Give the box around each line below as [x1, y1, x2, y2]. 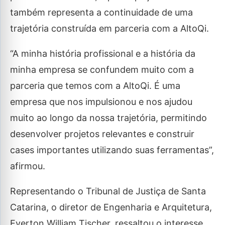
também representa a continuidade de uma [10, 7, 193, 18]
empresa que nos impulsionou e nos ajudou [10, 96, 192, 107]
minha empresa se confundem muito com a [10, 64, 194, 75]
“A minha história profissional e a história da [10, 48, 195, 59]
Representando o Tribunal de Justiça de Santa [10, 186, 206, 197]
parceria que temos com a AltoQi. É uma [10, 80, 180, 91]
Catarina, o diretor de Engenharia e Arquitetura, [10, 202, 212, 213]
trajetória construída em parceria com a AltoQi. [10, 23, 209, 34]
